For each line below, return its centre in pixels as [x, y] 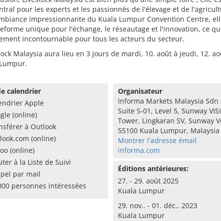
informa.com [139, 150]
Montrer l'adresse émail [157, 140]
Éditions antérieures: [153, 168]
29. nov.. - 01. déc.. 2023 [157, 205]
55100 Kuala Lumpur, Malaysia [168, 130]
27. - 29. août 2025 [148, 181]
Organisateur [140, 91]
